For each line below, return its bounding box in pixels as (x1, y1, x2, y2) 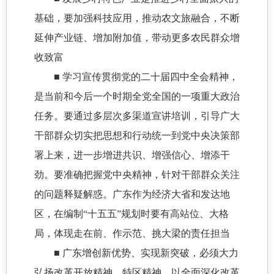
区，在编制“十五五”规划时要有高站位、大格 (34, 209, 229, 220)
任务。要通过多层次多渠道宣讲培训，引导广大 (34, 111, 240, 122)
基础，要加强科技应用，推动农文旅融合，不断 (34, 13, 240, 24)
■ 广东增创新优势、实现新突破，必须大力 (54, 248, 239, 259)
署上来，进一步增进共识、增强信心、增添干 (34, 150, 230, 161)
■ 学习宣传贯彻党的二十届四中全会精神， (54, 72, 239, 83)
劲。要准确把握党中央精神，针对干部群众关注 (34, 169, 240, 180)
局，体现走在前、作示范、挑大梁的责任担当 (34, 228, 230, 239)
